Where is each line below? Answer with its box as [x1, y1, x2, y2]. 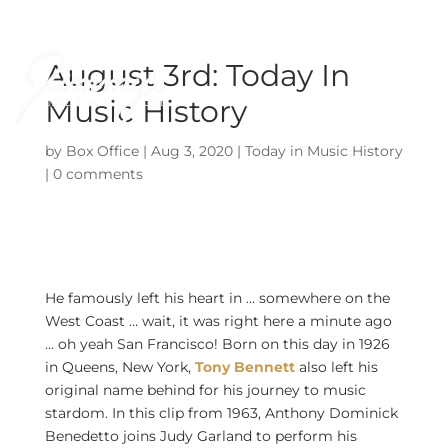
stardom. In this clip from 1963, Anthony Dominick [44, 404, 398, 422]
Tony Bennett [194, 358, 295, 376]
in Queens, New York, [44, 358, 195, 376]
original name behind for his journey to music [44, 381, 366, 399]
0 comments [52, 165, 143, 183]
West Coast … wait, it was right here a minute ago [44, 312, 392, 330]
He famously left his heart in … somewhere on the [44, 289, 390, 307]
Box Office [65, 142, 139, 160]
